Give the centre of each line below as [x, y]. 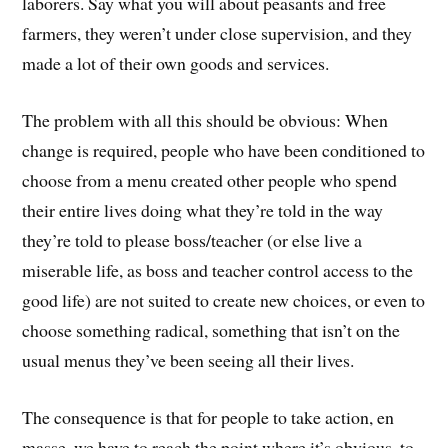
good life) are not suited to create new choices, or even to [224, 299]
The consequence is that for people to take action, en [208, 416]
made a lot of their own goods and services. [176, 63]
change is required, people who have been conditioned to [224, 149]
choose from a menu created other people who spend [210, 179]
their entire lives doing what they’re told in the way [203, 209]
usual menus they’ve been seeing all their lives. [188, 359]
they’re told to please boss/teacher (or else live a [192, 239]
